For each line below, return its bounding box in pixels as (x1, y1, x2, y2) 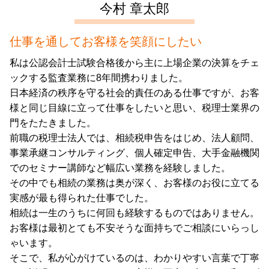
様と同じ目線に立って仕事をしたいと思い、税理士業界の (10, 103, 259, 113)
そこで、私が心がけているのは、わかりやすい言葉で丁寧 (10, 253, 259, 264)
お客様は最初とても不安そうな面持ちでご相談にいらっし (10, 223, 259, 234)
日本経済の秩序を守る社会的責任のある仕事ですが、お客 (10, 88, 259, 98)
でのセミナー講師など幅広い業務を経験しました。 (10, 163, 231, 174)
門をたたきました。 (10, 118, 96, 128)
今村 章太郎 (100, 1, 169, 17)
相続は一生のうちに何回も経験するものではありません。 (10, 208, 259, 219)
